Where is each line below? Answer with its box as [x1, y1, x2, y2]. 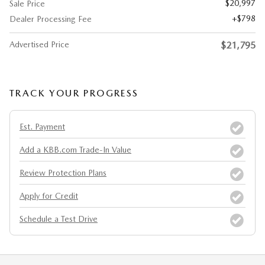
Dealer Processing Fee [9, 14, 92, 24]
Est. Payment [20, 122, 65, 132]
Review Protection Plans [20, 168, 106, 178]
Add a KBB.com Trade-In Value [20, 145, 131, 155]
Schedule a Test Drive [20, 214, 98, 224]
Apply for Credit [20, 191, 78, 201]
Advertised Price [9, 40, 69, 50]
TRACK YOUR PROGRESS [9, 88, 139, 99]
